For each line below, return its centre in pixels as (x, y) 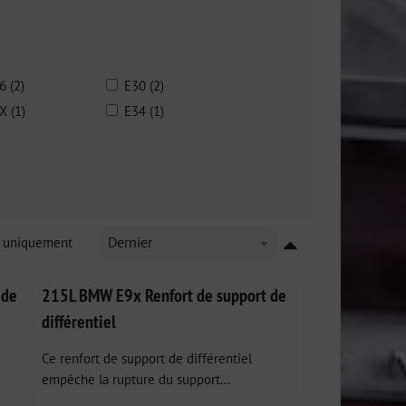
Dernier (130, 242)
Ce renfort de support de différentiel (147, 358)
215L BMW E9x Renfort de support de (164, 295)
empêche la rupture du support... (136, 379)
